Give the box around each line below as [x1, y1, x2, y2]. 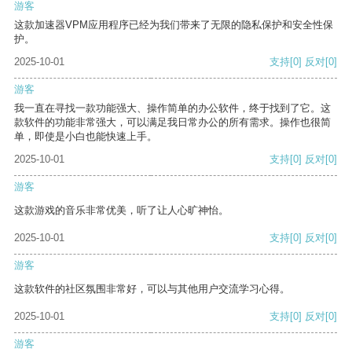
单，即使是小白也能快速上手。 [14, 130, 157, 143]
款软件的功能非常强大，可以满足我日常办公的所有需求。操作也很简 [14, 116, 331, 129]
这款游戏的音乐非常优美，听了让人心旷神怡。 [14, 204, 229, 217]
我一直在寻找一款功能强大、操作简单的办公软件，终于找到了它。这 [14, 102, 331, 115]
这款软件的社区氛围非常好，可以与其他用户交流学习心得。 [14, 283, 290, 295]
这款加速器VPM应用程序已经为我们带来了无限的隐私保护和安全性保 [14, 19, 333, 31]
